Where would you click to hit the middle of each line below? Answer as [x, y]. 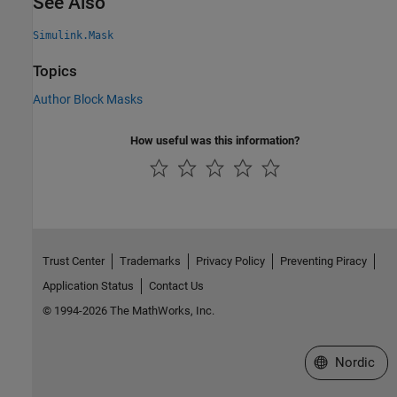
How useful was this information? [215, 140]
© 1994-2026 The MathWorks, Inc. [128, 310]
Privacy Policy [230, 261]
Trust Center [73, 261]
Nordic [354, 362]
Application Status [88, 285]
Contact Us [176, 285]
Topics [55, 72]
